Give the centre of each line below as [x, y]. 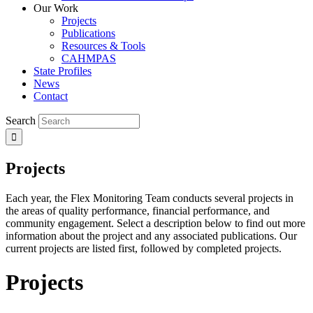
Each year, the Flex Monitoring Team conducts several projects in [150, 198]
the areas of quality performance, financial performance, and [138, 210]
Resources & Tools [103, 45]
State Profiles [63, 71]
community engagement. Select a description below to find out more [155, 223]
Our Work [56, 8]
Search [21, 120]
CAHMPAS [89, 58]
